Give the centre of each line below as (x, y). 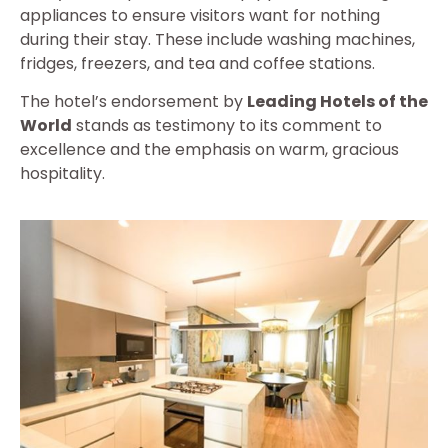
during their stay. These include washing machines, (217, 39)
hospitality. (62, 173)
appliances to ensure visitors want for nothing (200, 15)
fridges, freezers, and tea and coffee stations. (197, 63)
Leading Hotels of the (337, 101)
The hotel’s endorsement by (133, 101)
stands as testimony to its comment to (227, 125)
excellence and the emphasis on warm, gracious (209, 149)
